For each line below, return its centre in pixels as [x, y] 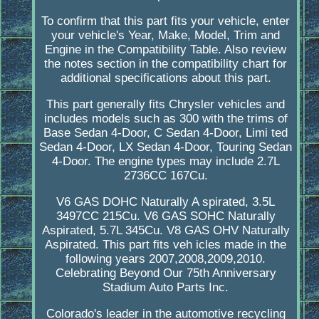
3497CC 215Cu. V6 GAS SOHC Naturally [166, 216]
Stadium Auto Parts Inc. [166, 288]
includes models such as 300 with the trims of [166, 119]
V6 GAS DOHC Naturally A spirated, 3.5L [166, 202]
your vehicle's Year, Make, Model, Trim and [166, 36]
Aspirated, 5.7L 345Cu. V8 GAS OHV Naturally [166, 231]
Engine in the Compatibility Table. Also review [166, 50]
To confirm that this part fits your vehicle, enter [166, 21]
